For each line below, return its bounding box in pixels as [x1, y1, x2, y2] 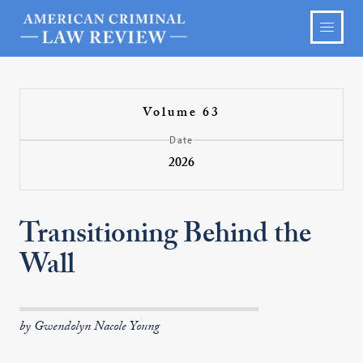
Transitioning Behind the [19, 213, 312, 262]
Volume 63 [142, 103, 220, 125]
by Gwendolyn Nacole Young [19, 317, 160, 339]
